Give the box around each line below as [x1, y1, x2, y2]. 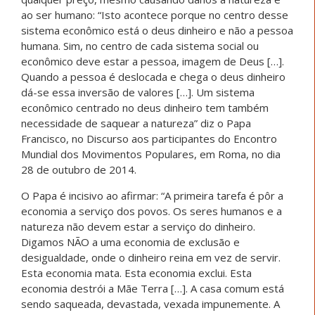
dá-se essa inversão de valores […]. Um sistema [21, 85, 255, 100]
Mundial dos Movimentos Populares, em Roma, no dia [21, 147, 281, 162]
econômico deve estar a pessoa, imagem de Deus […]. [21, 54, 284, 69]
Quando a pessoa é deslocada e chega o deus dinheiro [21, 70, 285, 84]
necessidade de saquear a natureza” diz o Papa [21, 116, 251, 131]
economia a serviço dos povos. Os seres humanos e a [21, 204, 282, 219]
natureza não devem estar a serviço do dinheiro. [21, 219, 255, 234]
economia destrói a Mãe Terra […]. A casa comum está [21, 281, 284, 296]
